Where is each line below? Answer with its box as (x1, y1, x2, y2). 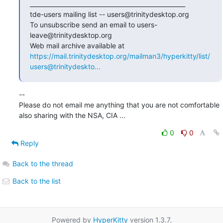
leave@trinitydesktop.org (29, 30, 112, 39)
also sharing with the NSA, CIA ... (18, 111, 125, 119)
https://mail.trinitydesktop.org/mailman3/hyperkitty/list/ (29, 51, 210, 60)
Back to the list (10, 176, 61, 185)
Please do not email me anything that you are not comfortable (18, 100, 220, 109)
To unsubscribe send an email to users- (29, 20, 157, 29)
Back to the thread (12, 159, 73, 168)
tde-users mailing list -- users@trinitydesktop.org (29, 9, 189, 18)
